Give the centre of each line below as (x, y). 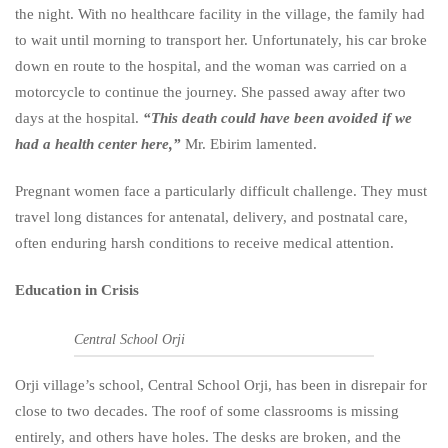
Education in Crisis (77, 290)
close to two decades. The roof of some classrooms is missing (207, 410)
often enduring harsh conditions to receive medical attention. (204, 243)
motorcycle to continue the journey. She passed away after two (210, 91)
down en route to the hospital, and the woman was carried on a (211, 65)
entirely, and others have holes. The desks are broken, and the (208, 436)
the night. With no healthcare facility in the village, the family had (220, 13)
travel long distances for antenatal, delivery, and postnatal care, (211, 217)
